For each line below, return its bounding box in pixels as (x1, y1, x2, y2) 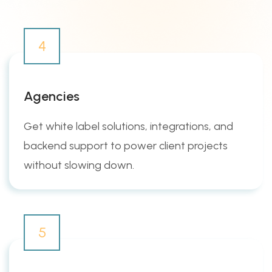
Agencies (24, 87, 80, 104)
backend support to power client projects (24, 138, 228, 152)
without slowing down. (24, 158, 134, 172)
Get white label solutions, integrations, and (24, 119, 233, 133)
